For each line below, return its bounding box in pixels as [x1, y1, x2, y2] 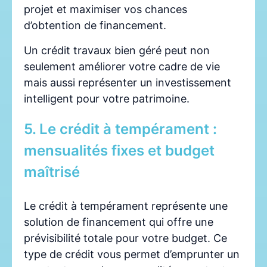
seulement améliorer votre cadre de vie [24, 60, 220, 73]
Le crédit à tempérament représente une [24, 199, 228, 212]
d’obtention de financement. [24, 19, 166, 32]
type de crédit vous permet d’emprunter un [24, 247, 240, 260]
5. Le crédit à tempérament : [24, 120, 217, 138]
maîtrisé [24, 163, 80, 181]
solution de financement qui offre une [24, 215, 213, 228]
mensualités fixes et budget [24, 141, 215, 159]
